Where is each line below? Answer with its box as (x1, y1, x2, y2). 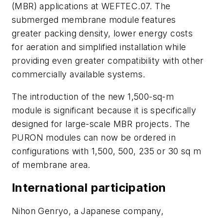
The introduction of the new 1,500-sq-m (12, 91, 174, 102)
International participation (12, 181, 166, 195)
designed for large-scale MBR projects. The (12, 118, 190, 129)
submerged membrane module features (12, 14, 176, 25)
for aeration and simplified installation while (12, 41, 186, 52)
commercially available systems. (12, 69, 145, 79)
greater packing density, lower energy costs (12, 28, 193, 38)
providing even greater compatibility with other (12, 55, 204, 66)
